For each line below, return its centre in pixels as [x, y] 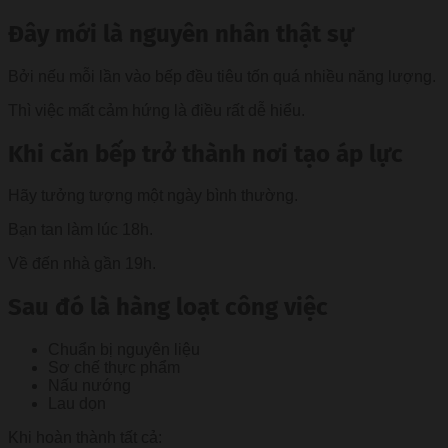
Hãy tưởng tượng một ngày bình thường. [153, 196]
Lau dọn [77, 404]
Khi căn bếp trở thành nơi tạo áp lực [205, 153]
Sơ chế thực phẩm [114, 368]
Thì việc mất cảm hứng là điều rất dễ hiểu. [156, 110]
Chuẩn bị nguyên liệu [124, 350]
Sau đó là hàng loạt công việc [168, 307]
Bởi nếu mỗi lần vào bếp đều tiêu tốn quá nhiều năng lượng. [222, 76]
